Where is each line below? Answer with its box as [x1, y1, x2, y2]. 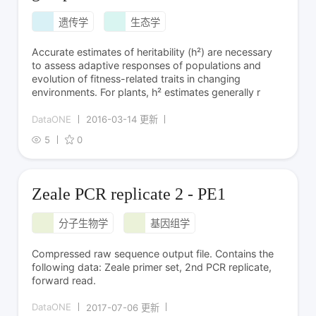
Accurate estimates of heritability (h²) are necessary [32, 46, 273, 59]
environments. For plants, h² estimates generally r [32, 86, 261, 99]
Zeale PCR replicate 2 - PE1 [32, 184, 226, 203]
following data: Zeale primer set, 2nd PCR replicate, [32, 260, 272, 273]
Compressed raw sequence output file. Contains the [32, 247, 274, 260]
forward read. [32, 274, 97, 286]
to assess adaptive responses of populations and [32, 59, 262, 72]
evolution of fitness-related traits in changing [32, 73, 241, 85]
